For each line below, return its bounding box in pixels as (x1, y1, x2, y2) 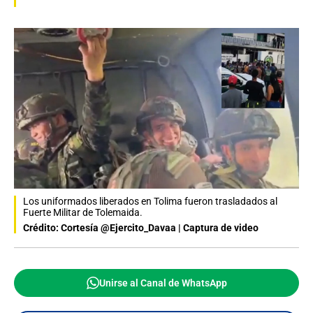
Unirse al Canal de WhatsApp (99, 277, 227, 289)
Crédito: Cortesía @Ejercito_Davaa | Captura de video (23, 221, 259, 233)
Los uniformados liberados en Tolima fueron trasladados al (23, 195, 277, 207)
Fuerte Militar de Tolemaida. (23, 206, 143, 218)
